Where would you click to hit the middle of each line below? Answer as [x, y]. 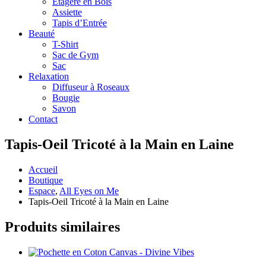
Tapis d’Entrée [80, 23]
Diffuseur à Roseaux [91, 87]
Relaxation [49, 76]
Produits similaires [62, 227]
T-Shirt [65, 44]
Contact [43, 119]
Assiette [67, 12]
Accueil [43, 169]
